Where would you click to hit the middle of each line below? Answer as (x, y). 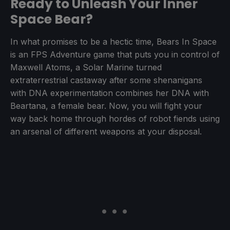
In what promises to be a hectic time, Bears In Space (113, 42)
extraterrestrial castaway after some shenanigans (106, 80)
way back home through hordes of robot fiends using (115, 119)
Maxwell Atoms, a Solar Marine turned (86, 68)
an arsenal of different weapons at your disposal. (106, 132)
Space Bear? (52, 20)
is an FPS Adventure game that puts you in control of (115, 55)
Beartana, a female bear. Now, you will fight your (106, 106)
